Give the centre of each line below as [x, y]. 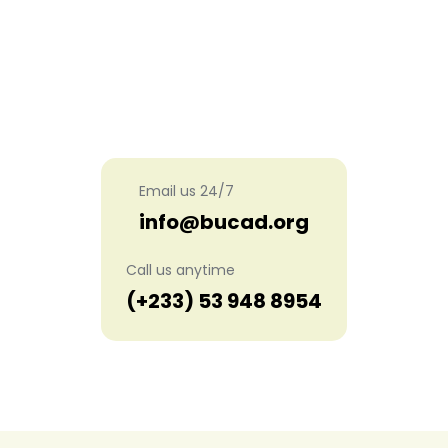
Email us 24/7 [186, 191]
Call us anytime [180, 270]
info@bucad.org [224, 222]
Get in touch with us [224, 118]
